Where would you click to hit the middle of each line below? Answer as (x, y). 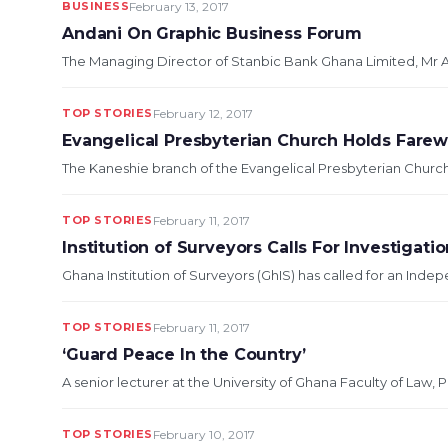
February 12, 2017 (202, 113)
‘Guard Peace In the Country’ (184, 354)
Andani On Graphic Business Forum (212, 33)
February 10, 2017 (203, 434)
